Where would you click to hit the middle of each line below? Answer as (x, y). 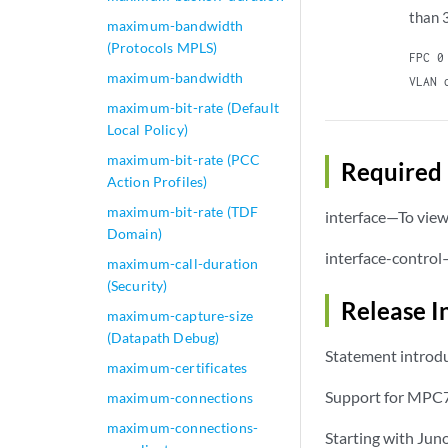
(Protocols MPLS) (162, 47)
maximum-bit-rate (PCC (183, 159)
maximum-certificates (177, 367)
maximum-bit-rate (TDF (182, 211)
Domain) (134, 233)
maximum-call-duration (182, 263)
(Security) (137, 285)
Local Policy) (147, 129)
